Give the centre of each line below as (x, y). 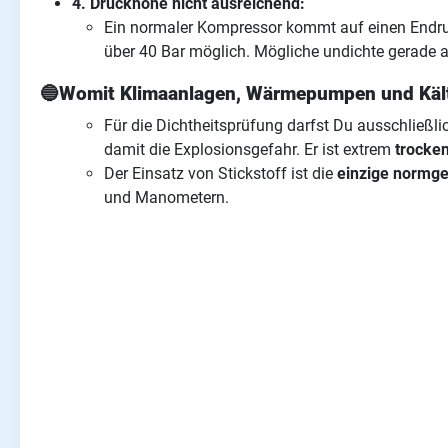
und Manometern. (166, 198)
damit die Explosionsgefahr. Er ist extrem (249, 150)
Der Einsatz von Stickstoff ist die (220, 174)
